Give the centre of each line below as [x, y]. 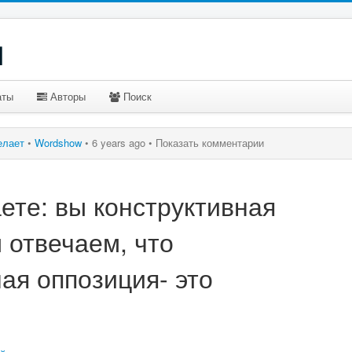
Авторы [66, 96]
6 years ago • [122, 143]
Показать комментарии [210, 143]
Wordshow [58, 143]
